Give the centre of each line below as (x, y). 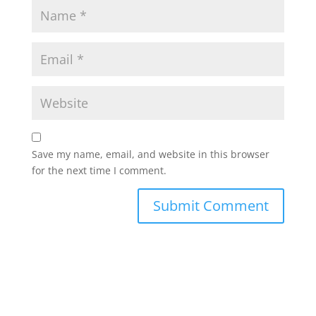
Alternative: (59, 241)
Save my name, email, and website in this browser (150, 154)
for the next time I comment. (99, 170)
